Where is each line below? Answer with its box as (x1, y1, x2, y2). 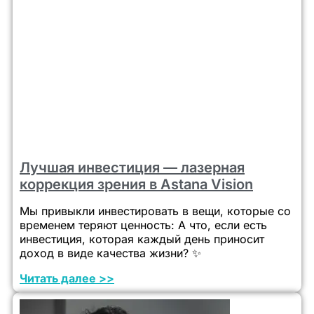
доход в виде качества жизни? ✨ (20, 246, 201, 261)
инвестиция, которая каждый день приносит (20, 232, 264, 247)
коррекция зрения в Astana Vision (20, 176, 253, 193)
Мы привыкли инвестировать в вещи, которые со (20, 204, 291, 219)
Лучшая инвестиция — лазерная (20, 159, 245, 177)
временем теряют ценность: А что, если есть (20, 218, 267, 233)
